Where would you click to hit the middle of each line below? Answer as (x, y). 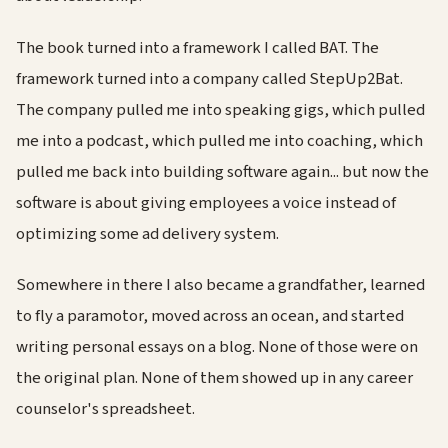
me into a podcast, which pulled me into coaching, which (219, 140)
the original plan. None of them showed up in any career (214, 377)
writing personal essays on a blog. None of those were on (217, 346)
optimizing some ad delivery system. (147, 233)
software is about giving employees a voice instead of (206, 202)
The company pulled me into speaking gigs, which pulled (220, 109)
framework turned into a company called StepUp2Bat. (209, 78)
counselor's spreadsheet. (105, 408)
